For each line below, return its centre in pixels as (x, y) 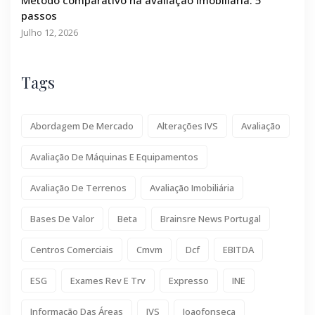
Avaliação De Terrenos (78, 187)
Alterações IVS (187, 126)
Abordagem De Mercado (82, 126)
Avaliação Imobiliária (192, 187)
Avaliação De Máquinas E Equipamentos (114, 156)
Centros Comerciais (72, 249)
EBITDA (238, 249)
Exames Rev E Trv (108, 280)
